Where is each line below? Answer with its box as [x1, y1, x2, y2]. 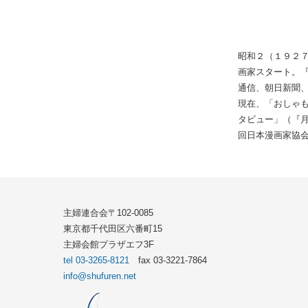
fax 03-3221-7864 [129, 255, 207, 266]
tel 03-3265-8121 [63, 255, 129, 266]
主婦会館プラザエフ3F [63, 239, 154, 250]
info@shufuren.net [63, 271, 136, 282]
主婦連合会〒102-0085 [63, 208, 153, 219]
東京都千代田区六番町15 [63, 223, 162, 234]
